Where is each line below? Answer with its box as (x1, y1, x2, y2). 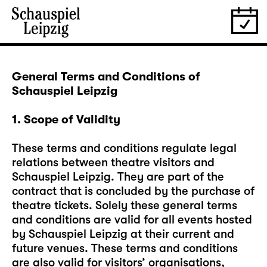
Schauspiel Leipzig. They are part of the (12, 170, 224, 184)
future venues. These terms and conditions (12, 241, 238, 255)
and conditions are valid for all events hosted (12, 213, 252, 226)
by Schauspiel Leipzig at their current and (12, 227, 234, 241)
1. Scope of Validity (12, 113, 120, 126)
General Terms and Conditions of (12, 70, 200, 83)
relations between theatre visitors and (12, 156, 215, 169)
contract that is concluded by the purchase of (12, 184, 254, 198)
